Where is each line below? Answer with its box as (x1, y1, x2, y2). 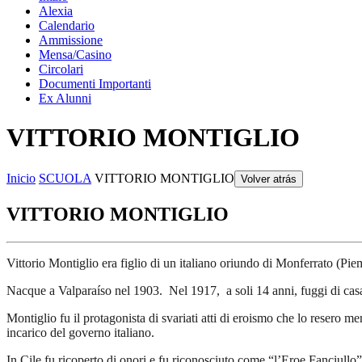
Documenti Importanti (39, 77, 151, 90)
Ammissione (39, 33, 103, 47)
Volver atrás (241, 172, 297, 185)
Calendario (39, 19, 95, 32)
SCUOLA (39, 170, 91, 185)
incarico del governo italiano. (6, 325, 154, 339)
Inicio (6, 170, 36, 185)
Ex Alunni (39, 91, 91, 105)
